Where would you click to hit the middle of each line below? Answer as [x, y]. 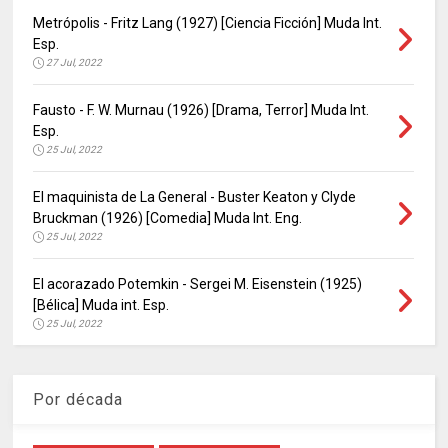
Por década [78, 399]
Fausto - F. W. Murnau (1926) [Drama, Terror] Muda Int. [201, 109]
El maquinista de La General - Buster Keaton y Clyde [195, 196]
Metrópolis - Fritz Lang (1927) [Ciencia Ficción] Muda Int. [208, 22]
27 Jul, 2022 [74, 62]
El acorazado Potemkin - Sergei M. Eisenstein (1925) [198, 283]
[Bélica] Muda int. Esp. [101, 304]
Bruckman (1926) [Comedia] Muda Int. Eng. [168, 217]
